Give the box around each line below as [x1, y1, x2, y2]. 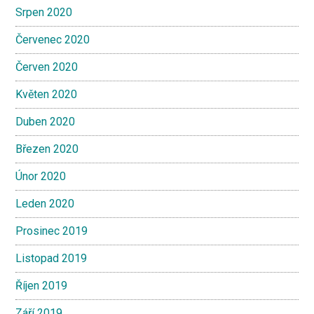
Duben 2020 [15, 115, 76, 128]
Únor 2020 [15, 170, 67, 183]
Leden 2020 [15, 197, 75, 210]
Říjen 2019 [15, 279, 68, 292]
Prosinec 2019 [15, 224, 88, 238]
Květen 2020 [15, 88, 78, 101]
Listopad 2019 [15, 252, 88, 265]
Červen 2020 [15, 60, 78, 74]
